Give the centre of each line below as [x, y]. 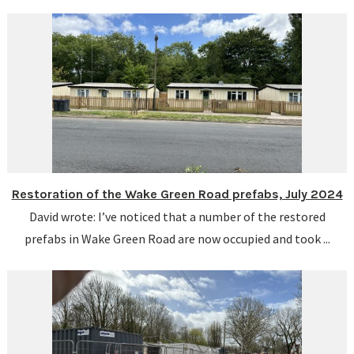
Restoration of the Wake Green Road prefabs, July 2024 [177, 194]
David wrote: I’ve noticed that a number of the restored [177, 217]
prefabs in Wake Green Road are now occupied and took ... [177, 239]
